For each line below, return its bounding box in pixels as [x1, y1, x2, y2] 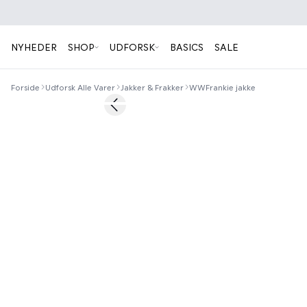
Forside [11, 82, 40, 92]
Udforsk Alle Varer [45, 82, 115, 92]
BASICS [170, 40, 204, 53]
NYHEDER [11, 40, 57, 53]
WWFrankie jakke [189, 82, 256, 92]
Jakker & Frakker [121, 82, 184, 92]
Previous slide [114, 104, 176, 116]
